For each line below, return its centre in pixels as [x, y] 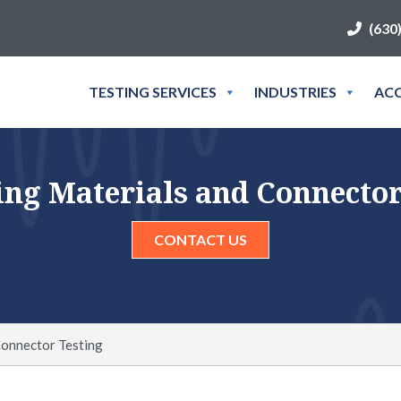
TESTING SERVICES [153, 92]
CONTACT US [200, 239]
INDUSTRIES [295, 92]
